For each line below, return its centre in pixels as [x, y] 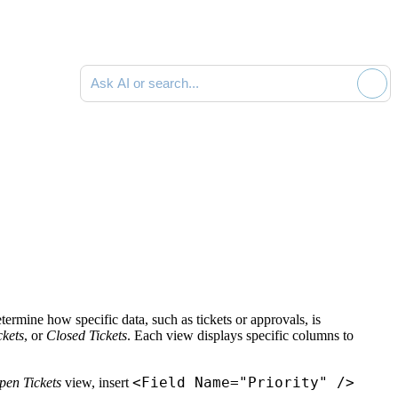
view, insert [97, 382]
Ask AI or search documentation [170, 72]
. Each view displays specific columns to [240, 335]
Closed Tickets [87, 335]
